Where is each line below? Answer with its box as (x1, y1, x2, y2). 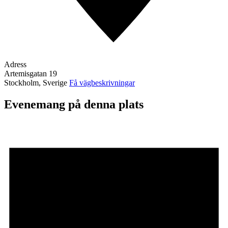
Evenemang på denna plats (4, 97, 144, 111)
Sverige (43, 78, 67, 87)
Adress (4, 60, 26, 69)
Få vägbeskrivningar (69, 78, 135, 87)
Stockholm (4, 78, 39, 87)
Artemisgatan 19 (4, 69, 57, 78)
